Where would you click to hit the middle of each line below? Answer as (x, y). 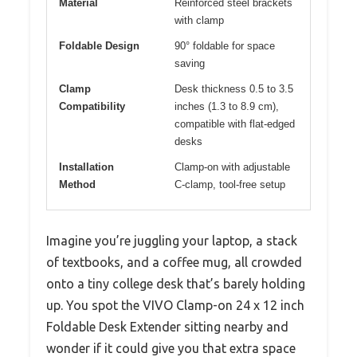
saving (190, 64)
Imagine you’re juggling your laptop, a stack (172, 241)
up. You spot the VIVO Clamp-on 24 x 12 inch (175, 306)
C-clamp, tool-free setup (230, 185)
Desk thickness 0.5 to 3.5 (234, 89)
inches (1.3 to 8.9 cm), (227, 107)
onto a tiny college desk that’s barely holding (176, 284)
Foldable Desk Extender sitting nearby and (167, 327)
